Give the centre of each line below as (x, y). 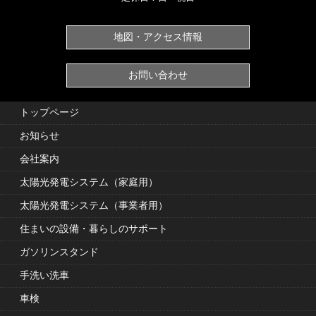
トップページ (49, 113)
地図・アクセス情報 (158, 37)
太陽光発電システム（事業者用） (94, 206)
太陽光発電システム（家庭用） (89, 182)
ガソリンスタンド (59, 252)
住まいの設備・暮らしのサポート (94, 229)
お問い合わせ (158, 75)
